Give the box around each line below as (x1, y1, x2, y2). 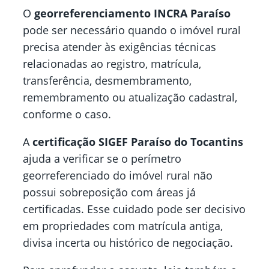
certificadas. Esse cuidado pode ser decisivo (23, 202, 246, 217)
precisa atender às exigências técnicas (23, 40, 216, 55)
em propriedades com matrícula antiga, (23, 219, 223, 234)
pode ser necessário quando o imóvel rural (23, 23, 241, 38)
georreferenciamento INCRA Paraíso (34, 6, 231, 21)
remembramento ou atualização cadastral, (23, 90, 237, 105)
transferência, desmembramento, (23, 73, 192, 88)
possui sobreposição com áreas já (23, 185, 196, 200)
